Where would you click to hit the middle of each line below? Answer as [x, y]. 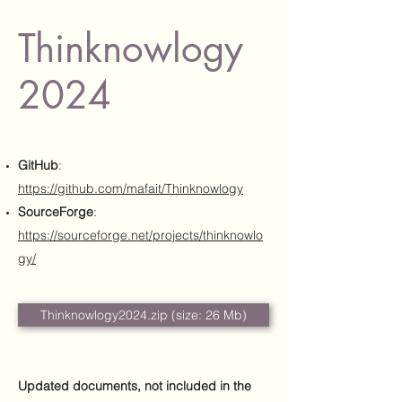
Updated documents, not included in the [135, 386]
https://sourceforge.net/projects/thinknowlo [140, 235]
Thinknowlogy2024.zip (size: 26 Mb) [144, 315]
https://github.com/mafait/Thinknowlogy [131, 188]
